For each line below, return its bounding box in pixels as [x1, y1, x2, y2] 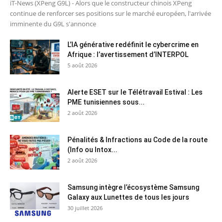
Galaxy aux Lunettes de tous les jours [67, 193, 189, 201]
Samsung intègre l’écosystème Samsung [67, 183, 199, 191]
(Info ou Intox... [67, 145, 117, 154]
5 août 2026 [67, 61, 97, 69]
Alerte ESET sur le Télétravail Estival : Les [67, 88, 203, 96]
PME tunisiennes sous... [67, 98, 145, 106]
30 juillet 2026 [67, 204, 103, 212]
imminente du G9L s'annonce [10, 19, 96, 28]
